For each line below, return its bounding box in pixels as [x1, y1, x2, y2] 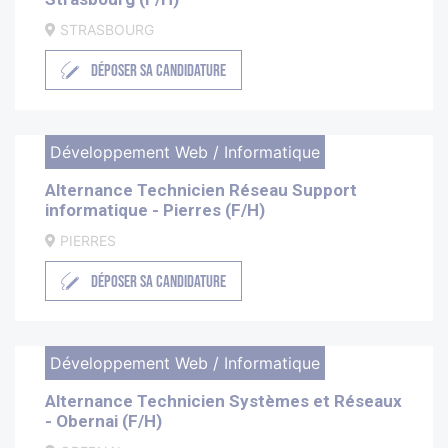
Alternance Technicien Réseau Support [45, 180, 357, 201]
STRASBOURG [56, 21, 154, 39]
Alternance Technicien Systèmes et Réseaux [45, 391, 402, 412]
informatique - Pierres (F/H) [45, 200, 265, 221]
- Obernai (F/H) [45, 411, 162, 432]
